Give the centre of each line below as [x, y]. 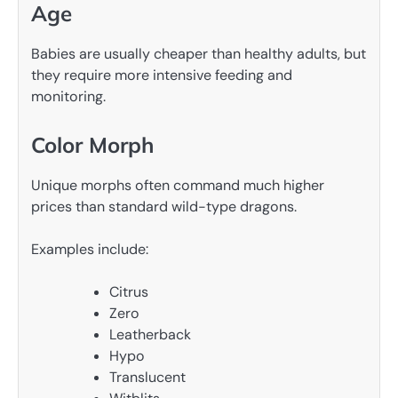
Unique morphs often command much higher [178, 185]
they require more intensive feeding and [162, 75]
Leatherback [150, 335]
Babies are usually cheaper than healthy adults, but [199, 53]
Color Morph [92, 144]
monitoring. [68, 96]
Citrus [129, 292]
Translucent [147, 378]
